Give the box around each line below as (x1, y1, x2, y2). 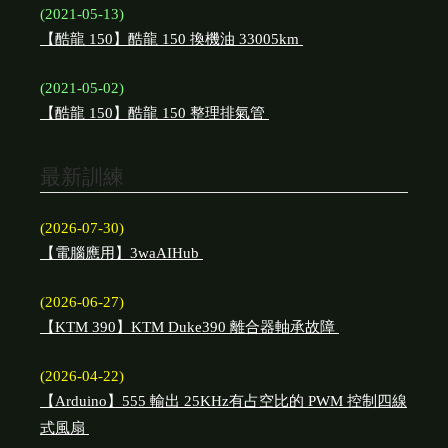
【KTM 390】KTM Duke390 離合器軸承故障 (40, 319, 339, 335)
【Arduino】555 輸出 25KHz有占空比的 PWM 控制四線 (40, 393, 407, 409)
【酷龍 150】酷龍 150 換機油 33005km (40, 31, 303, 47)
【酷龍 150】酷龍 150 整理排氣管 (40, 105, 269, 121)
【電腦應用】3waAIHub (40, 245, 203, 261)
